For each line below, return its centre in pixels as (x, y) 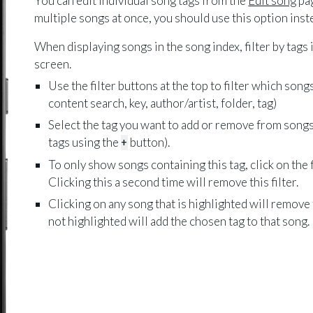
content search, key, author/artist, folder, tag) (163, 103)
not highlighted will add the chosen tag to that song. (179, 221)
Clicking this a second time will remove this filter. (174, 182)
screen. (53, 64)
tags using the (85, 142)
